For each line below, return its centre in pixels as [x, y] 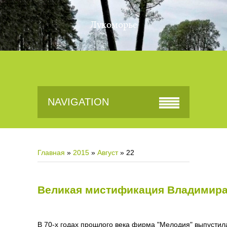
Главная [51, 153]
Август [108, 153]
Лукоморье [113, 25]
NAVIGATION [78, 102]
